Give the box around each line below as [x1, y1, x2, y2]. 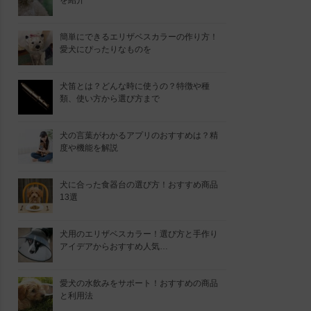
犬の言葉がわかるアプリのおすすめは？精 [60, 131, 218, 140]
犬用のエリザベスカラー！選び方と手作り [60, 229, 218, 239]
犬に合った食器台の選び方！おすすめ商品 [60, 180, 218, 190]
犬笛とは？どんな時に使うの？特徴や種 [60, 81, 210, 91]
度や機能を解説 [60, 143, 118, 153]
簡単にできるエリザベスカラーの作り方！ [60, 32, 218, 42]
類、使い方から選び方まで [60, 94, 160, 103]
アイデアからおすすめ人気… [60, 242, 168, 251]
